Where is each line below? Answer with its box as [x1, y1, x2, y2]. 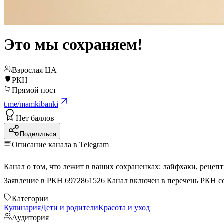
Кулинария [4, 203, 41, 212]
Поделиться [20, 130, 56, 138]
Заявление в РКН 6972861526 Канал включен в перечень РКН [107, 176, 218, 185]
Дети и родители [41, 203, 98, 212]
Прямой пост [12, 85, 56, 94]
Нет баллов [16, 113, 54, 122]
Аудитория [12, 213, 49, 222]
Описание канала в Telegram [12, 140, 109, 149]
